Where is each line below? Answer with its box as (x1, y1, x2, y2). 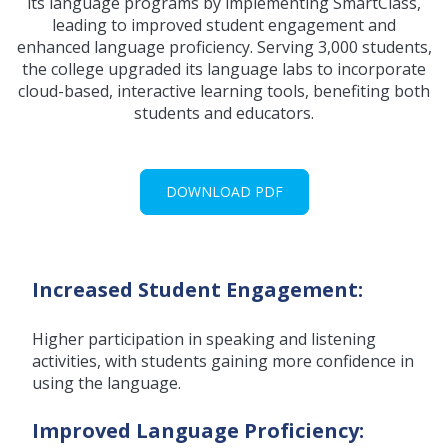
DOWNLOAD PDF (165, 181, 283, 201)
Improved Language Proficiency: (32, 416, 364, 444)
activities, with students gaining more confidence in (32, 349, 414, 372)
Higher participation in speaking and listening (32, 327, 376, 350)
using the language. (32, 371, 181, 394)
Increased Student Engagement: (32, 276, 363, 304)
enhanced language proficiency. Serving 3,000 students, (16, 36, 432, 59)
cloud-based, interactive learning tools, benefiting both (18, 80, 430, 103)
